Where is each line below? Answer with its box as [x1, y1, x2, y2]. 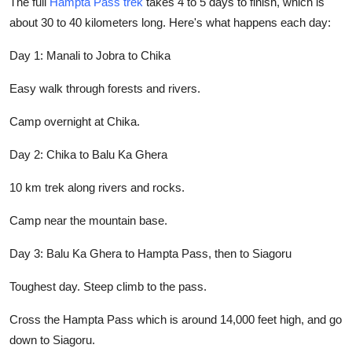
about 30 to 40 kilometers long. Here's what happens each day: [9, 15, 331, 29]
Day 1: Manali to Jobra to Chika [9, 48, 170, 62]
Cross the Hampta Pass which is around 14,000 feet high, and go [9, 312, 342, 326]
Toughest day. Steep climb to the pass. [9, 279, 207, 293]
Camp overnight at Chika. [9, 114, 140, 128]
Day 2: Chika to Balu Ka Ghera [9, 147, 167, 161]
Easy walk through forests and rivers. [9, 81, 200, 95]
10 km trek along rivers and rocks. [9, 180, 185, 194]
